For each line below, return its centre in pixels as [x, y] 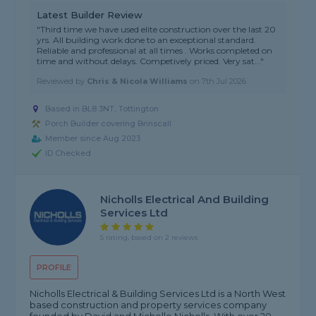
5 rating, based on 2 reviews [149, 238]
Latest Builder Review [90, 15]
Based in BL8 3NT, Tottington [102, 109]
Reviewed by [62, 81]
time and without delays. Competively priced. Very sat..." [151, 61]
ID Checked [68, 153]
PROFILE [54, 268]
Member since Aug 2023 [93, 139]
